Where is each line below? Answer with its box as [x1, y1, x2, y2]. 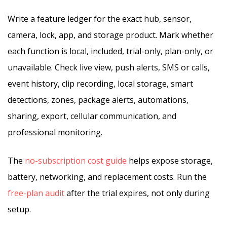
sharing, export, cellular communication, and [8, 110, 176, 122]
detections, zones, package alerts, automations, [8, 94, 188, 105]
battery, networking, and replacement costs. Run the [8, 171, 207, 182]
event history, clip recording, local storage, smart [8, 78, 193, 89]
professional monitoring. [8, 127, 102, 138]
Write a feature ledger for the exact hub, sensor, [8, 13, 192, 24]
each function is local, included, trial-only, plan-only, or [8, 46, 213, 57]
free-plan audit [8, 187, 64, 199]
